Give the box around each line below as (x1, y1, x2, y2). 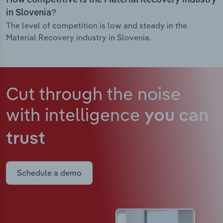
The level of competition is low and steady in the (6, 20, 187, 31)
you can (144, 108, 209, 125)
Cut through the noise (6, 82, 181, 105)
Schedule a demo (17, 168, 82, 178)
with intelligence (6, 103, 144, 126)
